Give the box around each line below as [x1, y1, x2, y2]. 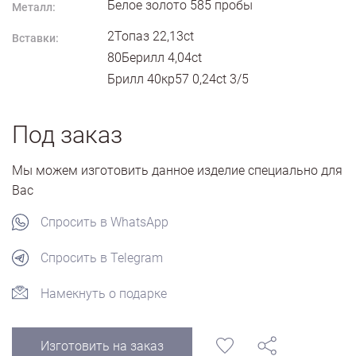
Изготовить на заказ [41, 339, 164, 354]
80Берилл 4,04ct [107, 50, 202, 65]
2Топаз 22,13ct [107, 29, 194, 44]
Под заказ [12, 121, 122, 149]
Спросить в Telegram [41, 250, 163, 265]
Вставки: [12, 32, 59, 44]
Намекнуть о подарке [41, 286, 167, 301]
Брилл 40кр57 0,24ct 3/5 [107, 72, 249, 87]
